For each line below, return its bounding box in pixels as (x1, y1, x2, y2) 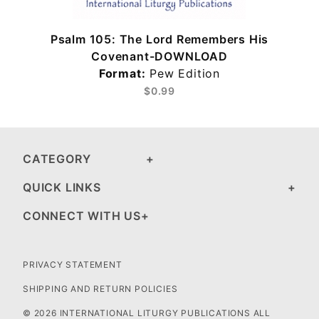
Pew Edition (145, 66, 221, 80)
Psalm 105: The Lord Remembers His (50, 32, 269, 46)
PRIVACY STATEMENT (23, 259, 122, 270)
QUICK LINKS (23, 180, 101, 194)
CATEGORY (23, 152, 91, 166)
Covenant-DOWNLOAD (91, 49, 228, 63)
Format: (98, 66, 146, 80)
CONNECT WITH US (23, 209, 141, 223)
